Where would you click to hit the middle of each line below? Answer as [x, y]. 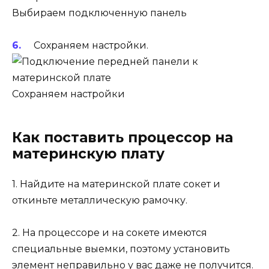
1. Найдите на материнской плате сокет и [116, 184]
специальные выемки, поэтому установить [121, 249]
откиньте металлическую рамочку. [100, 200]
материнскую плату [88, 153]
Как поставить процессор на [122, 137]
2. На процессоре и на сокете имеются [110, 233]
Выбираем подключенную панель [99, 13]
